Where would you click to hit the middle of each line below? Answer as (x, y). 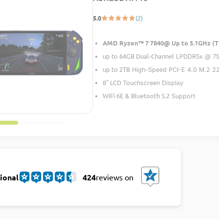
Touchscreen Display (153, 83)
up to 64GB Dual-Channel (138, 56)
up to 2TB (116, 69)
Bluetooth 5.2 (150, 96)
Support (182, 96)
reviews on (114, 177)
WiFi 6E (113, 96)
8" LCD (112, 82)
